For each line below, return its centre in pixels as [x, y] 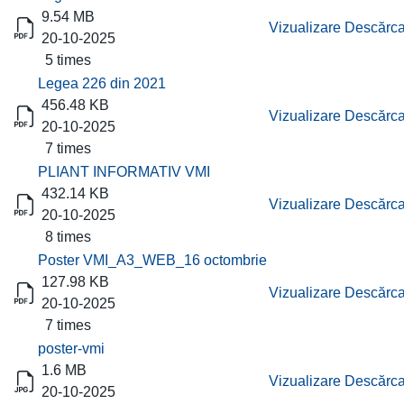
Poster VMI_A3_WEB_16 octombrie [152, 260]
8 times [64, 237]
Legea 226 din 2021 [102, 83]
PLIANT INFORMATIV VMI [124, 172]
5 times [64, 60]
